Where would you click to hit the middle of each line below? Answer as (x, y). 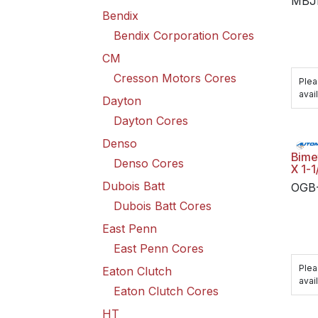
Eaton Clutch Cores (166, 291)
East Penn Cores (159, 248)
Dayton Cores (151, 121)
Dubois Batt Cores (163, 206)
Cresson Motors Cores (175, 78)
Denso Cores (149, 163)
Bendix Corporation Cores (184, 35)
